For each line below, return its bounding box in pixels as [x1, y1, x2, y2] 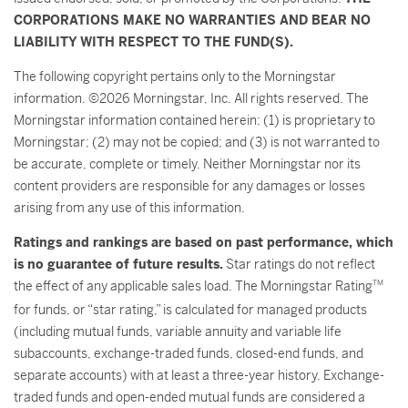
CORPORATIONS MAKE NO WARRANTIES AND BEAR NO [14, 12, 371, 28]
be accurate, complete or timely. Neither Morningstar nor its [14, 156, 361, 172]
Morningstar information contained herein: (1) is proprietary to [14, 112, 375, 128]
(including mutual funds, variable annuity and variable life [14, 323, 342, 340]
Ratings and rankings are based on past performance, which [14, 234, 393, 250]
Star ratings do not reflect [223, 256, 375, 272]
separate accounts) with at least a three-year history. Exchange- [14, 367, 384, 383]
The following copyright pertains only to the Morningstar [14, 68, 336, 85]
